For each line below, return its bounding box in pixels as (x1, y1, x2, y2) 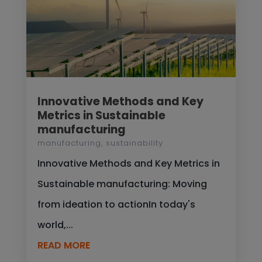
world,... (37, 218, 73, 232)
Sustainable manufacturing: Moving (37, 177, 207, 191)
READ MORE (37, 239, 90, 253)
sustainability (105, 137, 163, 149)
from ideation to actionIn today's (37, 198, 195, 212)
